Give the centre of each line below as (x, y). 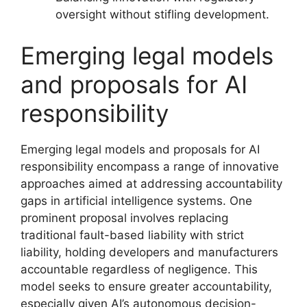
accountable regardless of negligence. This (139, 269)
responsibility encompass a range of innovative (150, 166)
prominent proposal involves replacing (124, 218)
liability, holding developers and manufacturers (149, 252)
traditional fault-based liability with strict (132, 235)
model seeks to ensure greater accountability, (146, 286)
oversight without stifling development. (162, 14)
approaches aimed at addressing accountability (151, 183)
